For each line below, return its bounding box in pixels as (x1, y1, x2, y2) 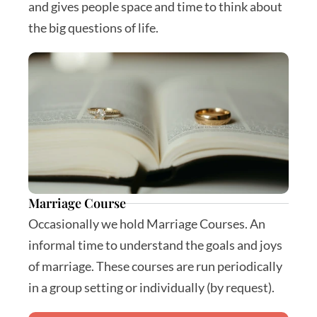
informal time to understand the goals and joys (28, 237, 282, 253)
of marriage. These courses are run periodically (28, 258, 282, 274)
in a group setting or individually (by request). (28, 279, 275, 295)
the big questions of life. (28, 20, 158, 35)
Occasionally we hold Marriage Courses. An (28, 216, 265, 231)
